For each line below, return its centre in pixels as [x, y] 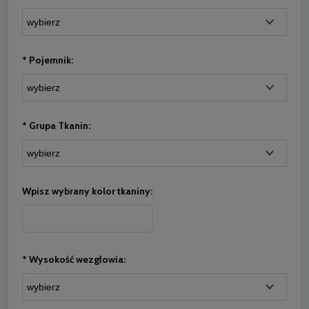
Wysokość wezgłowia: [76, 259]
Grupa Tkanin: [59, 126]
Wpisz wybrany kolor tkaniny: [87, 191]
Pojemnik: [50, 60]
